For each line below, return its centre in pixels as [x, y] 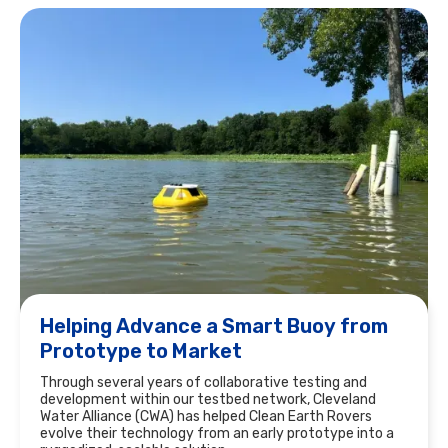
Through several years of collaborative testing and [203, 382]
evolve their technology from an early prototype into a [217, 433]
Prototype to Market [141, 351]
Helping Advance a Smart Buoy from [214, 326]
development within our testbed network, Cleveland [208, 399]
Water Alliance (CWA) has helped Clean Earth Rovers [206, 416]
